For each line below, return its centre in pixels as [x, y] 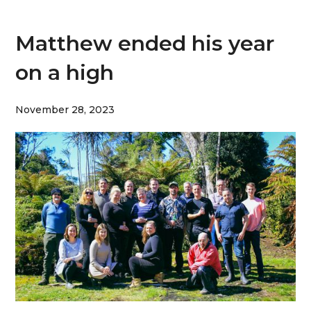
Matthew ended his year [145, 43]
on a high [65, 73]
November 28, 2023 [65, 110]
